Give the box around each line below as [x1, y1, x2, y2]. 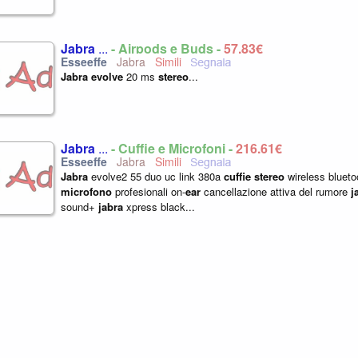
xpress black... [123, 199, 195, 214]
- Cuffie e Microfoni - [111, 139, 236, 157]
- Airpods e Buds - [111, 39, 224, 58]
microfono [61, 184, 112, 199]
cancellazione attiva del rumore [201, 184, 351, 199]
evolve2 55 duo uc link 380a [88, 169, 224, 184]
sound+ [61, 199, 98, 214]
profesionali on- [112, 184, 185, 199]
